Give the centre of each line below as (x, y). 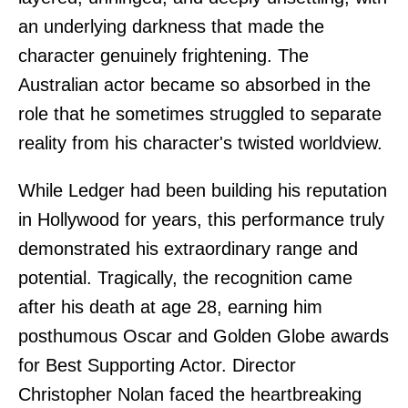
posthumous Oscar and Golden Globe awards (204, 336)
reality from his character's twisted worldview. (200, 143)
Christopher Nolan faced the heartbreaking (190, 394)
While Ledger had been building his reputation (203, 190)
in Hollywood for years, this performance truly (201, 219)
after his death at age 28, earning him (170, 306)
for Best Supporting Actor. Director (157, 365)
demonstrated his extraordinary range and (188, 248)
